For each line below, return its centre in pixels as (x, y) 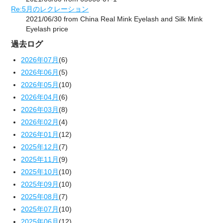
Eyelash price (47, 29)
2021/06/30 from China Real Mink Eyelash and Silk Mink (114, 19)
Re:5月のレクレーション (50, 9)
